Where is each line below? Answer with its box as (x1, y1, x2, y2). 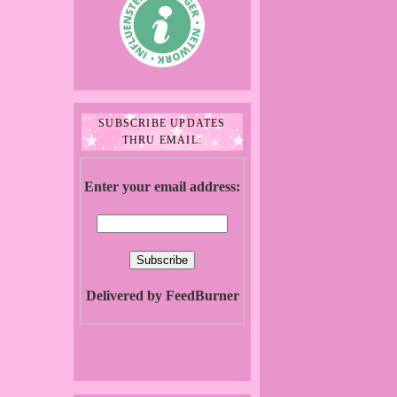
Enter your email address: (84, 179, 240, 195)
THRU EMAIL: (121, 134, 203, 147)
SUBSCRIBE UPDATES (98, 117, 226, 130)
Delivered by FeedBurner (85, 288, 239, 304)
